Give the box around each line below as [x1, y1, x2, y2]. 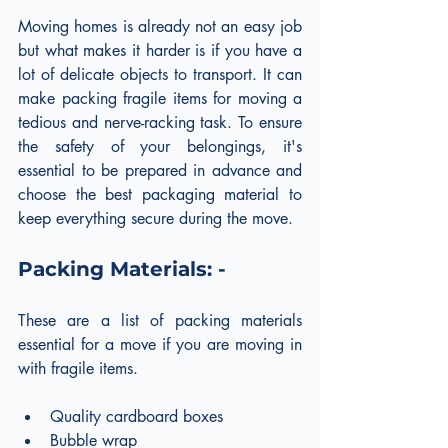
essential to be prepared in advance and [18, 159, 302, 181]
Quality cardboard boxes [50, 405, 223, 427]
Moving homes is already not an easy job [18, 15, 302, 37]
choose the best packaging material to [18, 183, 302, 205]
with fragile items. [18, 357, 138, 379]
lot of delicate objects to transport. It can [18, 63, 302, 85]
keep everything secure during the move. [18, 207, 293, 229]
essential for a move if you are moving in [18, 333, 302, 355]
